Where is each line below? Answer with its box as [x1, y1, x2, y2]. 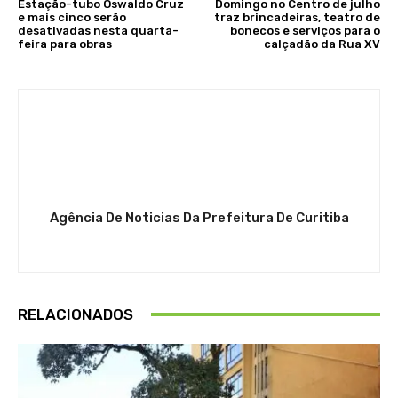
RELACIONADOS [18, 305, 133, 323]
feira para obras [18, 36, 112, 51]
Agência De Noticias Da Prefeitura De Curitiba [49, 209, 349, 226]
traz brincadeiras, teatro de [213, 10, 380, 24]
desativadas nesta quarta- [18, 23, 179, 37]
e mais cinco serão [18, 10, 126, 24]
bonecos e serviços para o [229, 23, 380, 37]
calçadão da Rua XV [263, 36, 380, 51]
